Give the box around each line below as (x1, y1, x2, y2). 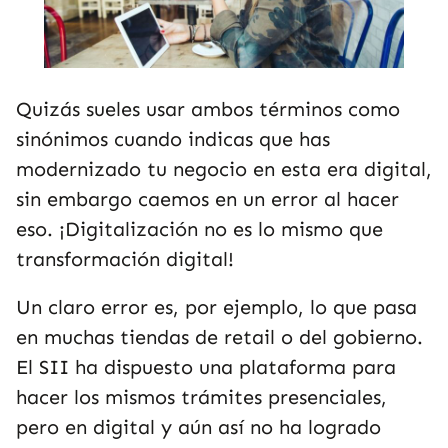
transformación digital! (16, 247, 234, 271)
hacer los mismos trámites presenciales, (16, 385, 387, 409)
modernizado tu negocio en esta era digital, (16, 157, 432, 181)
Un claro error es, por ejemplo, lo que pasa (16, 295, 417, 319)
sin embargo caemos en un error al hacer (16, 187, 399, 211)
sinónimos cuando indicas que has (16, 127, 330, 151)
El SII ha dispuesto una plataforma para (16, 355, 396, 379)
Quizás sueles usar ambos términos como (16, 97, 400, 121)
